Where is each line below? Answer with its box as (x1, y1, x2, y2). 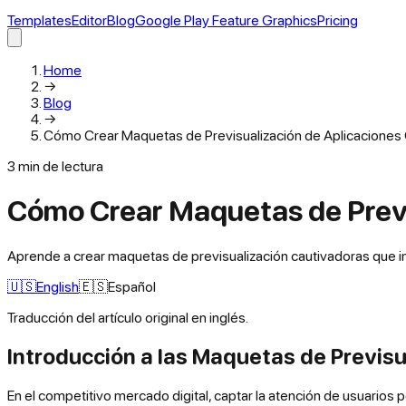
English (36, 277, 79, 295)
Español (108, 277, 156, 295)
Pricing (317, 12, 358, 28)
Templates (7, 12, 72, 28)
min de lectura (18, 158, 103, 174)
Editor (72, 12, 107, 28)
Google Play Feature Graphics (135, 12, 317, 28)
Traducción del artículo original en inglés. (7, 308, 248, 325)
